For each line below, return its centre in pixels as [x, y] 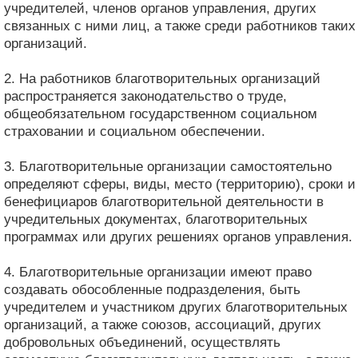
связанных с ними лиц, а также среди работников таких [180, 26]
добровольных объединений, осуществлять [142, 342]
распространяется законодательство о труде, [145, 96]
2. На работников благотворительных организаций [162, 78]
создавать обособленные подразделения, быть [152, 289]
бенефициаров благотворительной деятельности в [164, 201]
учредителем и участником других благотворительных [176, 307]
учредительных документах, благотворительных [156, 219]
